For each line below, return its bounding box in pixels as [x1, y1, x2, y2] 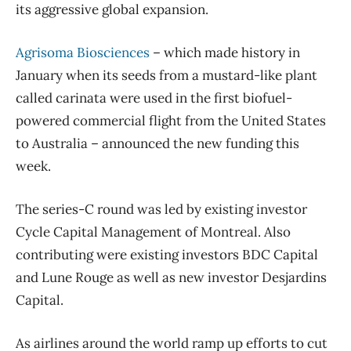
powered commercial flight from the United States [16, 111, 326, 129]
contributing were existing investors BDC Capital [16, 245, 318, 263]
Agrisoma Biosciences [16, 43, 150, 61]
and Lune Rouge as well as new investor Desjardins [16, 268, 327, 286]
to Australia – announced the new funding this [16, 134, 299, 152]
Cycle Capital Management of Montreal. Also [16, 223, 291, 241]
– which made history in [150, 43, 300, 61]
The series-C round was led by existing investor [16, 200, 307, 218]
